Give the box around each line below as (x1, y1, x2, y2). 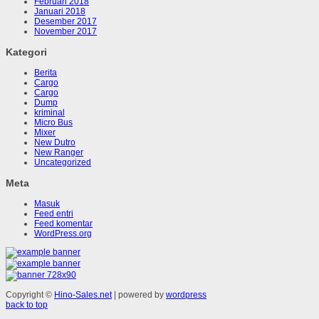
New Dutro (34, 137, 75, 148)
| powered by (112, 290, 166, 300)
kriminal (34, 108, 65, 118)
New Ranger (34, 147, 83, 158)
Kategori (6, 46, 47, 58)
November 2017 (34, 26, 97, 37)
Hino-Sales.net (54, 290, 112, 300)
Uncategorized (34, 157, 91, 168)
